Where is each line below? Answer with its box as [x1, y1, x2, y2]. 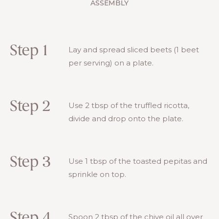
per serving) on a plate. [68, 58, 153, 67]
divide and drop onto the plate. [68, 113, 183, 123]
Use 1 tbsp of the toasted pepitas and [68, 156, 207, 166]
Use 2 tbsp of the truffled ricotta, [68, 100, 189, 110]
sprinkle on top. [68, 169, 126, 179]
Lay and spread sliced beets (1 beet [68, 44, 199, 54]
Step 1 [10, 43, 47, 59]
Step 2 [10, 99, 50, 115]
